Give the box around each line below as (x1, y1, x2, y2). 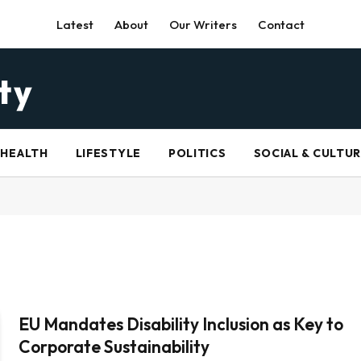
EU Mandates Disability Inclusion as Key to (19, 313, 344, 334)
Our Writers (169, 16, 237, 32)
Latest (56, 16, 93, 32)
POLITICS (168, 146, 226, 160)
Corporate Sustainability (19, 336, 210, 357)
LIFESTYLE (75, 146, 141, 160)
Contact (258, 16, 305, 32)
